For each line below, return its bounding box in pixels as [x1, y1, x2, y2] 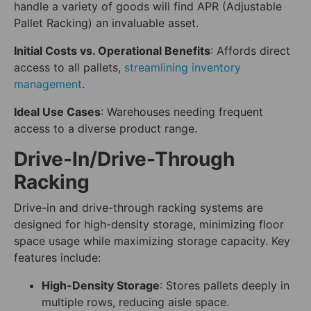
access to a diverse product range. [14, 121, 197, 136]
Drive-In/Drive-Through [14, 147, 235, 171]
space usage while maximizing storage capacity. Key [14, 234, 290, 249]
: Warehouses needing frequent [101, 105, 263, 119]
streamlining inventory [124, 60, 241, 75]
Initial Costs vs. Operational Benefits [14, 44, 210, 58]
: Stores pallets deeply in [160, 278, 289, 293]
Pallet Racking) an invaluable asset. [14, 16, 199, 31]
